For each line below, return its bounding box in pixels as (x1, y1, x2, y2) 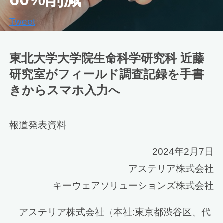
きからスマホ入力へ (9, 83, 121, 97)
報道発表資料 (9, 119, 67, 130)
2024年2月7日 (152, 146, 214, 157)
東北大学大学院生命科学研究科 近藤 (9, 51, 205, 65)
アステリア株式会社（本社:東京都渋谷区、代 (19, 207, 211, 218)
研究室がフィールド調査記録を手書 (9, 67, 204, 81)
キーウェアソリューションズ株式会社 (52, 180, 214, 191)
